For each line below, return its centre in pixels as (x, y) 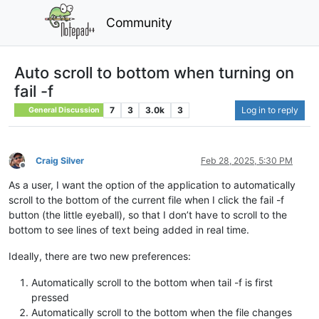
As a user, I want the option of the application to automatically (152, 184)
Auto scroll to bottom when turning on (154, 72)
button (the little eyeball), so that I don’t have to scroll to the (148, 214)
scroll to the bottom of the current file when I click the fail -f (146, 199)
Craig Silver (60, 160)
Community (140, 22)
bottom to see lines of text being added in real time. (129, 229)
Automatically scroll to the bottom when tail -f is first (152, 282)
